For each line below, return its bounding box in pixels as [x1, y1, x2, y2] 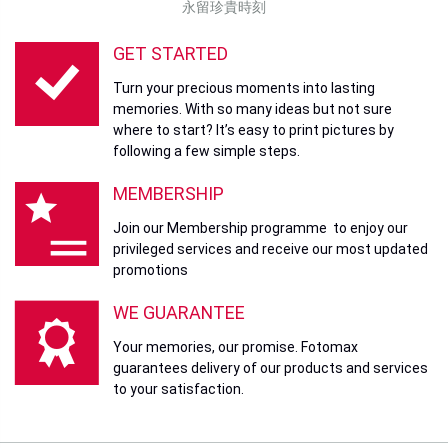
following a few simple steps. [113, 142, 300, 159]
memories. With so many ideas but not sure [113, 100, 392, 117]
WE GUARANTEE [113, 301, 245, 323]
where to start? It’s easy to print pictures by [113, 121, 394, 138]
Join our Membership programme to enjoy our [113, 219, 408, 236]
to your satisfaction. [113, 380, 244, 397]
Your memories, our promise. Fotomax [113, 338, 358, 355]
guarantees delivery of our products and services [113, 359, 428, 376]
